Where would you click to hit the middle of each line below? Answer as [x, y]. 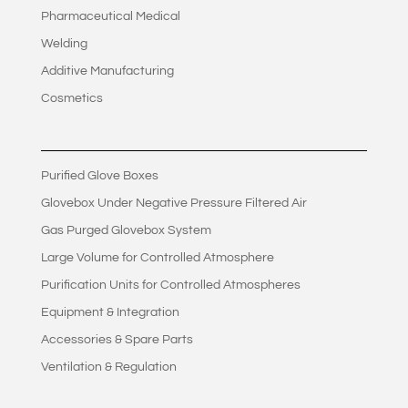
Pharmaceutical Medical [110, 17]
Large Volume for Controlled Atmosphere [157, 258]
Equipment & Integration [110, 313]
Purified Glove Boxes [99, 176]
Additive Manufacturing [107, 71]
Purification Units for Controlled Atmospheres [170, 286]
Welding [64, 44]
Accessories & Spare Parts [117, 340]
